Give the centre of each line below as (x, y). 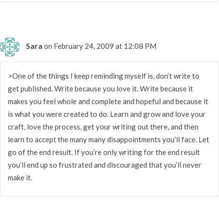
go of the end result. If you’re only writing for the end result (104, 152)
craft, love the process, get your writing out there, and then (103, 126)
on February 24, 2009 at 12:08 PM (100, 46)
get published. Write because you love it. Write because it (100, 88)
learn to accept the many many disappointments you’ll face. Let (109, 139)
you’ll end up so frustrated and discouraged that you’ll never (105, 164)
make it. (20, 177)
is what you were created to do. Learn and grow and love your (107, 114)
